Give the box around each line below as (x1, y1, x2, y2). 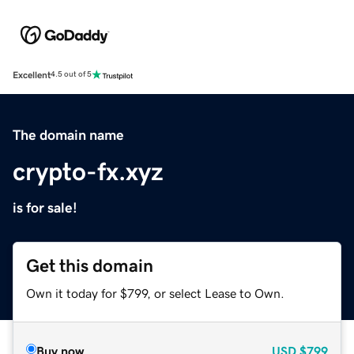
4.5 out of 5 (51, 70, 92, 79)
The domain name (13, 127, 124, 142)
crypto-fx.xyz (13, 158, 164, 184)
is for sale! (13, 200, 77, 215)
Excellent (13, 70, 51, 80)
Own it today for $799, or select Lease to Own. (26, 286, 284, 299)
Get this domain (26, 256, 153, 275)
